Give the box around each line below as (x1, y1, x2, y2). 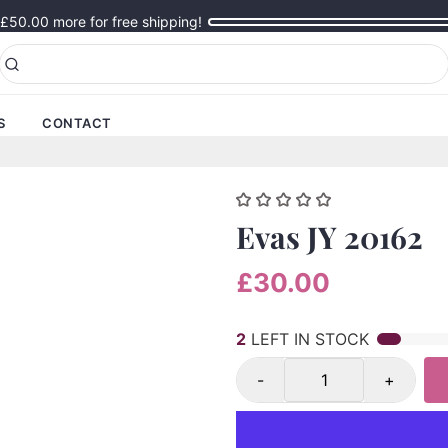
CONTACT (42, 114, 112, 131)
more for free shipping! (49, 13, 202, 30)
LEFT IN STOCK (246, 329, 369, 349)
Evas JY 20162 (236, 217, 423, 257)
